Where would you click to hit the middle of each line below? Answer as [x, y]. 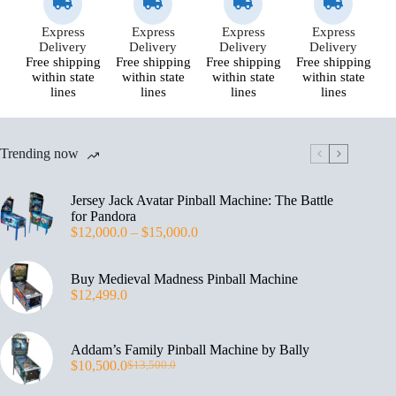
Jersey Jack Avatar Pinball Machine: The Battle [202, 200]
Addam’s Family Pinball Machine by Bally [190, 349]
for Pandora [103, 216]
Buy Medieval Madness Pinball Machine [184, 278]
